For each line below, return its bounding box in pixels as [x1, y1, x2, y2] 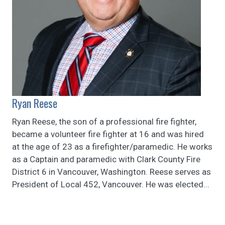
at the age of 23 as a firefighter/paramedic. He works [12, 142, 212, 152]
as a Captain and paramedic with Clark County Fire [12, 154, 200, 165]
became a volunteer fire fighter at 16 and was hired [12, 129, 204, 140]
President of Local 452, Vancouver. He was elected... [12, 179, 209, 190]
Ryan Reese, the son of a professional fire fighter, [12, 117, 196, 127]
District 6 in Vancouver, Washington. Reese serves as [12, 167, 211, 177]
